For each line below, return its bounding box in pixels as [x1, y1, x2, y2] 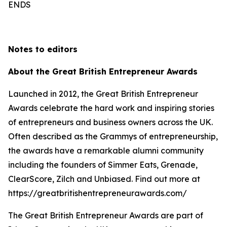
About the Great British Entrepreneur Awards [8, 66, 198, 77]
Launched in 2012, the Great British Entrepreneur [8, 89, 198, 99]
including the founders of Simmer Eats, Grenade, [8, 160, 198, 170]
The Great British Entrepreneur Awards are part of [8, 210, 203, 220]
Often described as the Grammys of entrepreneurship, [8, 131, 218, 141]
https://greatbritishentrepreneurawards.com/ [8, 188, 187, 198]
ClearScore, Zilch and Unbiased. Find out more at [8, 174, 200, 184]
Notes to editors [8, 44, 78, 54]
